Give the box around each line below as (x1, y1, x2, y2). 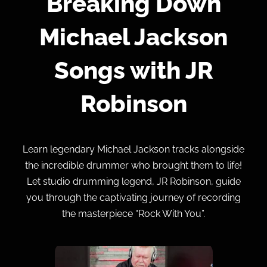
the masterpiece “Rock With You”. (62, 207, 205, 219)
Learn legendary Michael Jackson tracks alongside (23, 143, 244, 155)
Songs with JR (54, 55, 213, 84)
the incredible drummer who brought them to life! (25, 159, 242, 171)
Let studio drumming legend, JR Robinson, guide (26, 175, 241, 187)
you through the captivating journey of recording (26, 191, 241, 203)
